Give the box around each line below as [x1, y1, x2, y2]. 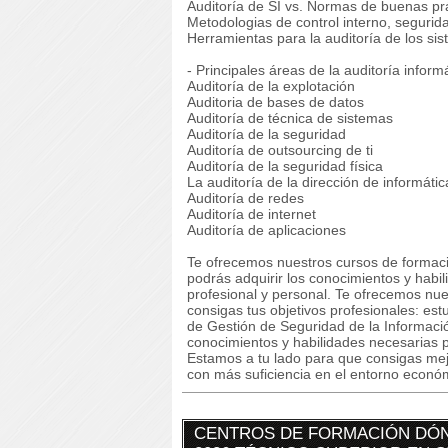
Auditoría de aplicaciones [187, 222, 346, 238]
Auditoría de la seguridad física [187, 158, 387, 174]
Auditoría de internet [187, 206, 316, 222]
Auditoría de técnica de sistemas [187, 110, 397, 126]
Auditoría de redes [187, 190, 308, 206]
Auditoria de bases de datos [187, 94, 364, 110]
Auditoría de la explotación [187, 78, 359, 94]
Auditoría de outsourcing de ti [187, 142, 373, 158]
